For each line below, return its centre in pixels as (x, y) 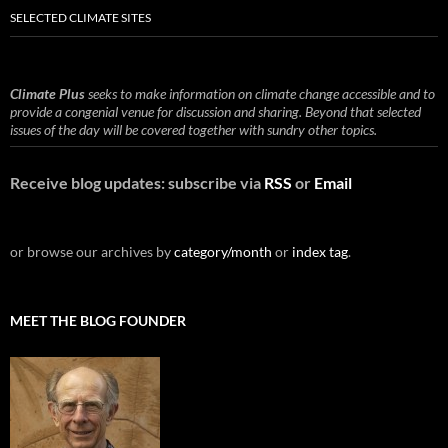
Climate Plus (47, 93)
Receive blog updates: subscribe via (137, 182)
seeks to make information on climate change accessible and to (260, 93)
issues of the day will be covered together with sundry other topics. (193, 129)
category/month (223, 251)
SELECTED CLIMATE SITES (80, 17)
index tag (320, 251)
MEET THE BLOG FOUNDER (98, 320)
